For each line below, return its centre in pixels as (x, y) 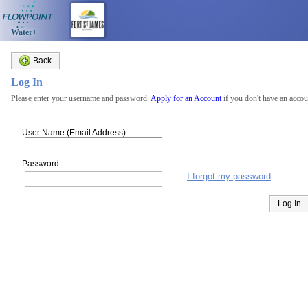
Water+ (22, 32)
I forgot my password (229, 176)
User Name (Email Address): (75, 133)
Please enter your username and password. (81, 98)
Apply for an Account (186, 98)
